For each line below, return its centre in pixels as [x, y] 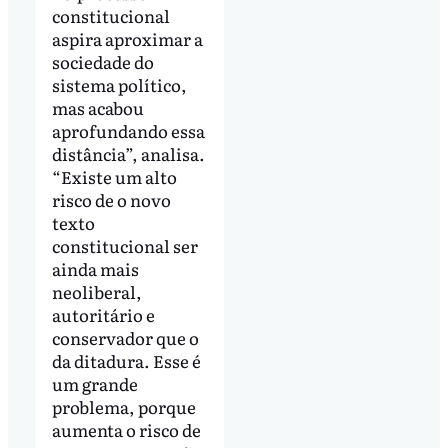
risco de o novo [111, 200]
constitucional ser [124, 246]
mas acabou [97, 108]
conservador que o [125, 338]
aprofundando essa [128, 131]
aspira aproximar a [127, 39]
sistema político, [119, 85]
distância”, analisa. [128, 154]
